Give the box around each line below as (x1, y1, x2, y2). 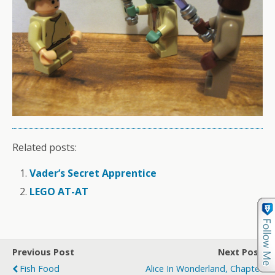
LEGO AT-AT (29, 185, 89, 199)
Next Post (218, 246, 263, 258)
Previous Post (12, 246, 74, 258)
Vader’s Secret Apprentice (29, 166, 157, 180)
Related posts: (12, 140, 77, 154)
